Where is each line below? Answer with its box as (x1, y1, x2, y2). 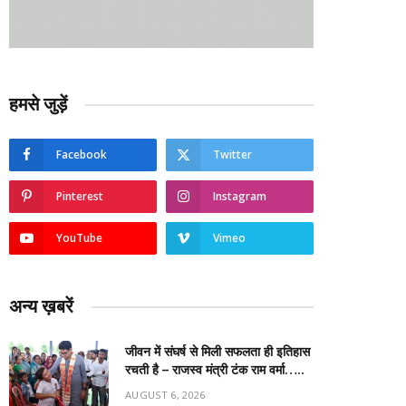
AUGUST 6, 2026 (125, 388, 206, 401)
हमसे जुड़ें (9, 93, 67, 115)
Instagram (213, 188, 266, 204)
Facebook (56, 147, 107, 162)
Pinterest (56, 188, 103, 204)
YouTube (56, 230, 102, 246)
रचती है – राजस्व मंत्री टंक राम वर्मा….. (125, 362, 304, 377)
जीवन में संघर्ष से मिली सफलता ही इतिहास (125, 343, 310, 359)
